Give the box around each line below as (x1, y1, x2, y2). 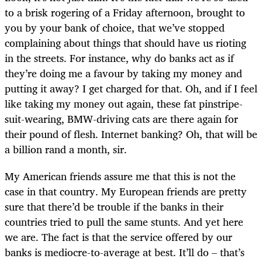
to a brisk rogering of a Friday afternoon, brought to (5, 3, 245, 21)
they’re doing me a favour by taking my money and (5, 64, 242, 82)
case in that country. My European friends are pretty (5, 182, 247, 200)
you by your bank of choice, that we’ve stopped (5, 18, 225, 36)
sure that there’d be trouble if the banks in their (5, 197, 223, 215)
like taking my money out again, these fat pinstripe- (5, 94, 243, 112)
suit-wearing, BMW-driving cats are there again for (5, 109, 238, 127)
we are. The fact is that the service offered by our (5, 227, 232, 246)
